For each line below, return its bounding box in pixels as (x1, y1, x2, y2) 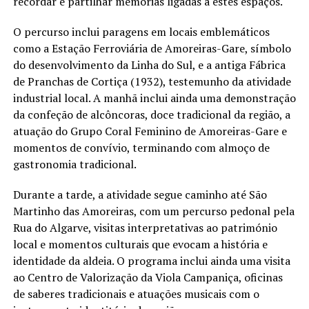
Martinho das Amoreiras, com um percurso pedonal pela (12, 203, 295, 219)
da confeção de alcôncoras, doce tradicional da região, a (12, 107, 290, 123)
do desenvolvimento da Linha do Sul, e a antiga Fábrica (12, 57, 286, 73)
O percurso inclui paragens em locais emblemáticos (12, 24, 270, 40)
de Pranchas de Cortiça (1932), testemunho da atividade (12, 74, 291, 90)
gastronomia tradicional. (12, 157, 137, 172)
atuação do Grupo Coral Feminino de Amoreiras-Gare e (12, 123, 287, 139)
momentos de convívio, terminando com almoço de (12, 140, 270, 156)
